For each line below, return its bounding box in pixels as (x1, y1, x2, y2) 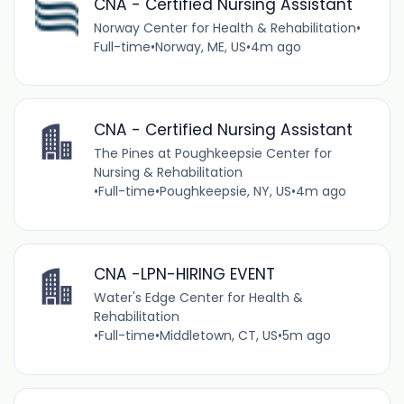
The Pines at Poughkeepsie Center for (93, 143, 332, 162)
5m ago (281, 326, 331, 345)
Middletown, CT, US (159, 326, 278, 345)
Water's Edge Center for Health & (93, 289, 303, 308)
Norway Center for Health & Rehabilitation (93, 18, 356, 37)
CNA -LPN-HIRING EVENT (93, 263, 275, 286)
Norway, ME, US (154, 37, 246, 56)
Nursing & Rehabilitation (93, 162, 243, 181)
